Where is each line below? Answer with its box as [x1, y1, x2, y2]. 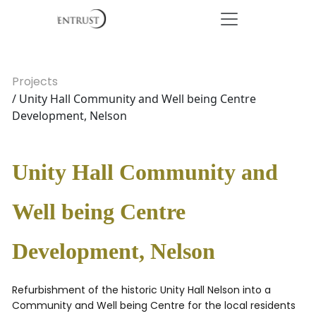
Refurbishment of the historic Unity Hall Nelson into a [12, 283, 271, 297]
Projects [12, 73, 58, 90]
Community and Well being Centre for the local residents [12, 298, 296, 312]
